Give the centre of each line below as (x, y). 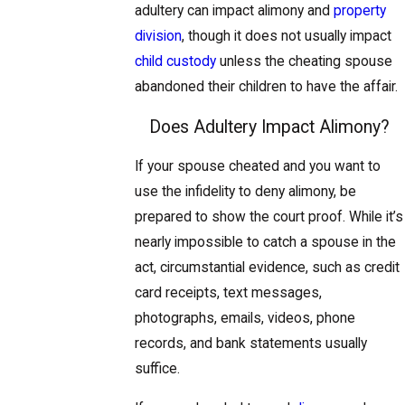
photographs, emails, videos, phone (245, 319)
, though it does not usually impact (286, 37)
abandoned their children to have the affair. (266, 87)
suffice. (157, 369)
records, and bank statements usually (250, 344)
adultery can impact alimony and (234, 11)
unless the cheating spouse (304, 62)
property (359, 11)
